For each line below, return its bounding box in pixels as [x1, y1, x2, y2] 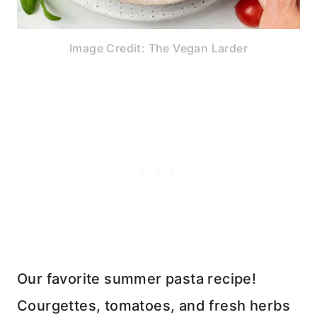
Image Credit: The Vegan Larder [69, 41, 248, 56]
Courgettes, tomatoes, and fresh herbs [17, 297, 291, 315]
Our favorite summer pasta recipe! [17, 270, 257, 288]
